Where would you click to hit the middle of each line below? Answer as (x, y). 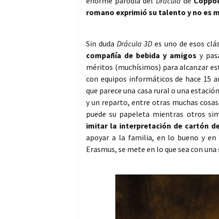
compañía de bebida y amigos (142, 55)
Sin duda (101, 44)
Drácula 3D (134, 44)
